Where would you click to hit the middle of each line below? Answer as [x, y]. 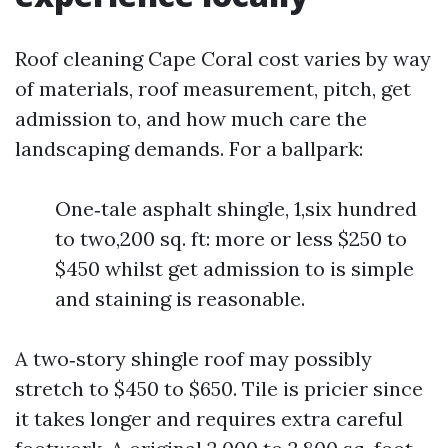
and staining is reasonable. [180, 298]
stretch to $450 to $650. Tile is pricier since [219, 388]
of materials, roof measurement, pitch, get [213, 88]
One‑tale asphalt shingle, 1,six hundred [236, 208]
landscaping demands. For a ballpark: [189, 148]
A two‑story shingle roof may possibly [193, 358]
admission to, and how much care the [191, 118]
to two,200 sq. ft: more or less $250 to [231, 238]
